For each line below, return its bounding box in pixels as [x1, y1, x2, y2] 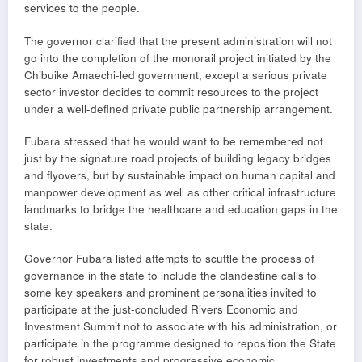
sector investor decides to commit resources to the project [24, 83, 318, 99]
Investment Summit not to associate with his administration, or [24, 318, 337, 334]
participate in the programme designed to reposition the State [24, 335, 336, 351]
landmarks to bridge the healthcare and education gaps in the [24, 200, 338, 217]
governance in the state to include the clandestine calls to [24, 267, 317, 283]
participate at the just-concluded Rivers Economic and [24, 301, 298, 317]
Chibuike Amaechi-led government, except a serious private [24, 66, 327, 82]
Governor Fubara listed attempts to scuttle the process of [24, 250, 314, 266]
